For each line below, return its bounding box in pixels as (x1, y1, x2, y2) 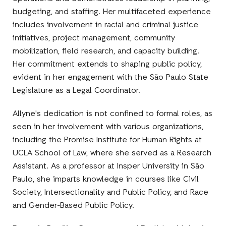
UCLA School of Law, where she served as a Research (13, 147, 212, 159)
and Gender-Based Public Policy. (13, 200, 135, 211)
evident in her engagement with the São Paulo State (13, 72, 209, 83)
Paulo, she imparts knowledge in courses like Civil (13, 174, 199, 185)
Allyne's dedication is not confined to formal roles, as (13, 108, 213, 120)
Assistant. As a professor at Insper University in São (13, 160, 205, 172)
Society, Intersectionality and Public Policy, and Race (13, 187, 209, 198)
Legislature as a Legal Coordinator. (13, 85, 141, 96)
